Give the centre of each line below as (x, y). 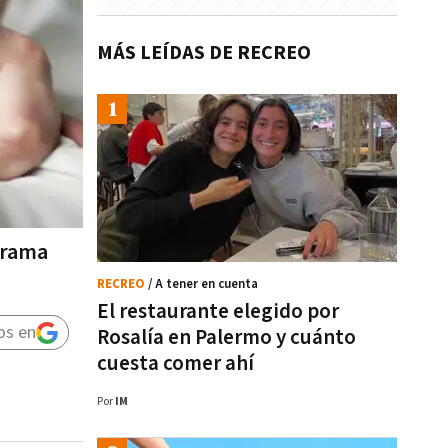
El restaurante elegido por (218, 311)
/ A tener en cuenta (203, 284)
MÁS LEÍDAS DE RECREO (204, 53)
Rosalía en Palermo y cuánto (226, 337)
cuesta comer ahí (175, 363)
